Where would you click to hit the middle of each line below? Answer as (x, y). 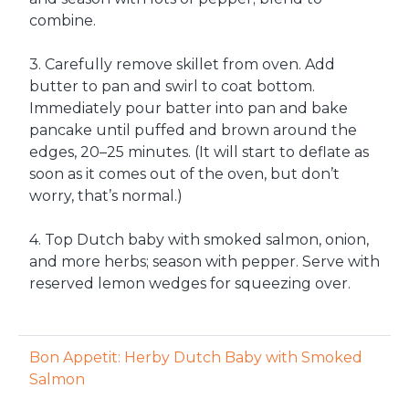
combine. (63, 21)
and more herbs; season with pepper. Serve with (204, 262)
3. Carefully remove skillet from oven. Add (182, 64)
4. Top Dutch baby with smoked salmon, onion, (199, 240)
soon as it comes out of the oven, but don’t (184, 174)
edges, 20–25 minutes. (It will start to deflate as (199, 152)
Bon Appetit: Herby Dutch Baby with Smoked (196, 357)
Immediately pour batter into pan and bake (189, 108)
